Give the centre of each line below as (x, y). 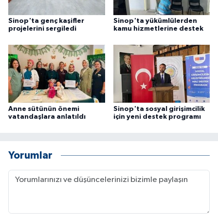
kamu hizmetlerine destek (158, 28)
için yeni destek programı (157, 117)
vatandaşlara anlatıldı (47, 117)
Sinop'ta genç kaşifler (46, 21)
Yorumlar (30, 156)
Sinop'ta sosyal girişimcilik (159, 109)
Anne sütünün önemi (44, 109)
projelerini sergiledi (42, 28)
